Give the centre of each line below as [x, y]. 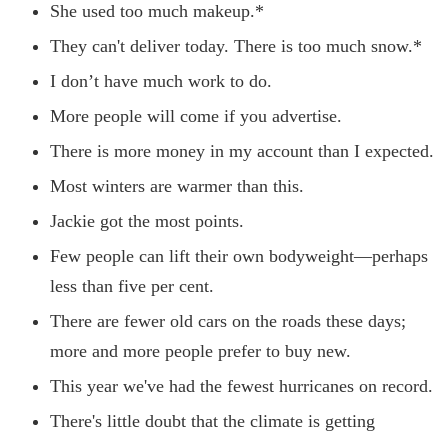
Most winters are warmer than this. [177, 185]
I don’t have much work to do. [161, 80]
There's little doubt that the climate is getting [212, 420]
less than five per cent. [132, 285]
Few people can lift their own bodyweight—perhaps [239, 255]
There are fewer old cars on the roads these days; [228, 320]
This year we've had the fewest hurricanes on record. [241, 385]
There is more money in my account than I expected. [242, 150]
